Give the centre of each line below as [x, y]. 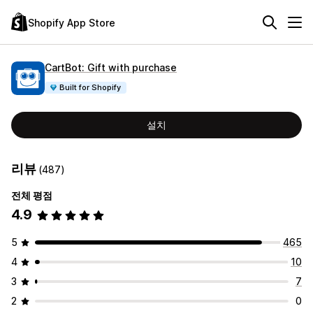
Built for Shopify [90, 87]
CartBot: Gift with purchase [111, 67]
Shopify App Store [72, 22]
